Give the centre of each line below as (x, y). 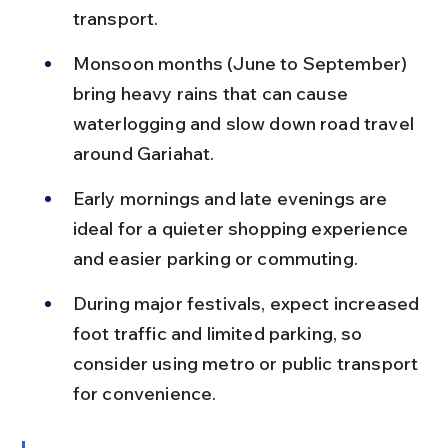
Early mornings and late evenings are (232, 198)
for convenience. (144, 393)
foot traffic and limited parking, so (219, 333)
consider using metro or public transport (247, 363)
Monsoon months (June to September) (242, 63)
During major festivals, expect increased (248, 303)
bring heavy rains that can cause (212, 93)
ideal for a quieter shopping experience (242, 228)
